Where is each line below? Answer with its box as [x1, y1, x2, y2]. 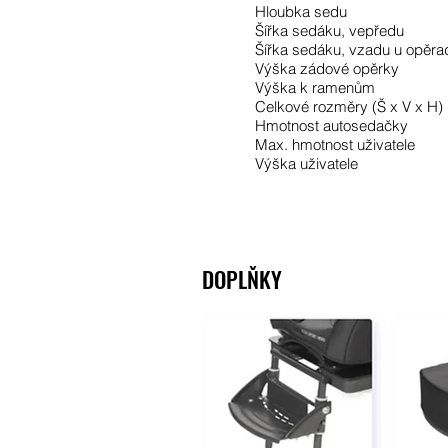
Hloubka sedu [255, 2, 347, 21]
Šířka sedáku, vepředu [255, 21, 404, 40]
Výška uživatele [255, 154, 358, 173]
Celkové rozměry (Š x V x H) [255, 97, 443, 116]
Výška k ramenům [255, 78, 375, 97]
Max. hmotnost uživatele [255, 135, 415, 154]
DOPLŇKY [202, 263, 282, 295]
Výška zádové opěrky [255, 59, 399, 78]
